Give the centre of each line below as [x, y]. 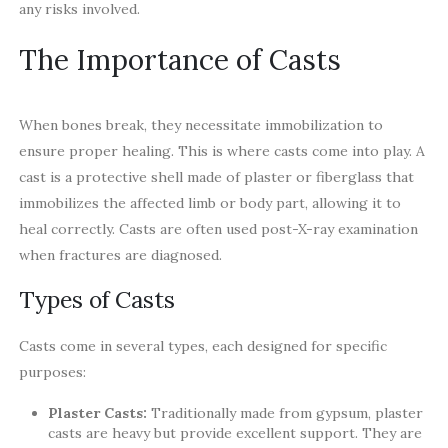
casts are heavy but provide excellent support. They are [235, 433]
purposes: [52, 371]
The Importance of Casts [179, 60]
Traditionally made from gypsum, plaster [287, 413]
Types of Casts [96, 299]
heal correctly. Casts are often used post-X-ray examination [218, 229]
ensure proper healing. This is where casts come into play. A [221, 151]
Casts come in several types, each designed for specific [202, 345]
